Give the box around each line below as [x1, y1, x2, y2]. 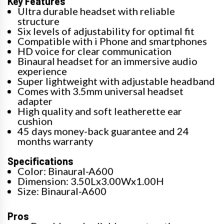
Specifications [7, 155, 73, 167]
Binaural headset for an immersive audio [17, 55, 197, 67]
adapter [17, 95, 52, 107]
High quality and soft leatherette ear [17, 105, 182, 117]
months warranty [17, 135, 93, 147]
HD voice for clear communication [17, 45, 171, 57]
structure [17, 15, 59, 27]
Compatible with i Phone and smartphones [17, 35, 207, 47]
